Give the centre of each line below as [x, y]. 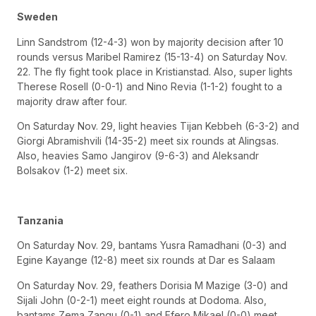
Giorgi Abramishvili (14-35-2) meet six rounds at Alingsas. [148, 141]
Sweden [37, 17]
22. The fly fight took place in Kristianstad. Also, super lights [155, 71]
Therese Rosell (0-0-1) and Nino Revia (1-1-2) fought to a [150, 86]
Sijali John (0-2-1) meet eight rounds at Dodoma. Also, [142, 300]
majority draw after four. [72, 101]
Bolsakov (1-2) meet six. [72, 171]
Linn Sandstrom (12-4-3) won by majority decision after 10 [150, 42]
